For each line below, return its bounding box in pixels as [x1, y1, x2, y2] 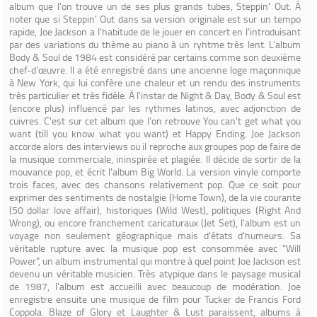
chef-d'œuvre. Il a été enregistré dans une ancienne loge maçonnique [9, 63, 301, 76]
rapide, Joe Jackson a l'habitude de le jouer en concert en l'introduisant [9, 25, 301, 38]
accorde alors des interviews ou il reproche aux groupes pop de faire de [9, 139, 301, 153]
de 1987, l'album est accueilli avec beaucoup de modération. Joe [9, 279, 301, 293]
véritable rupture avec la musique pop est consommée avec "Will [9, 241, 301, 255]
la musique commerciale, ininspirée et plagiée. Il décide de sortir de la [9, 152, 301, 166]
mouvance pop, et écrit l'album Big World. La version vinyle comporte [9, 165, 301, 178]
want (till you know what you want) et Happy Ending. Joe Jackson [9, 127, 301, 140]
